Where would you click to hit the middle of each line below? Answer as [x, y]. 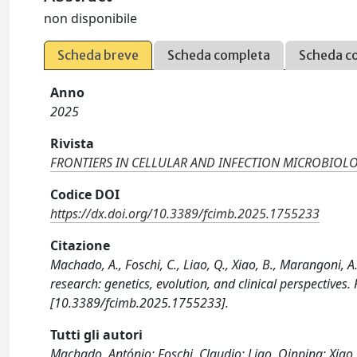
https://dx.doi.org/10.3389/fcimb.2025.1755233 [185, 214]
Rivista [73, 143]
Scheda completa [219, 55]
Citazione [80, 245]
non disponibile [91, 18]
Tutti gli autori [97, 335]
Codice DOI [85, 194]
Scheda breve [98, 55]
